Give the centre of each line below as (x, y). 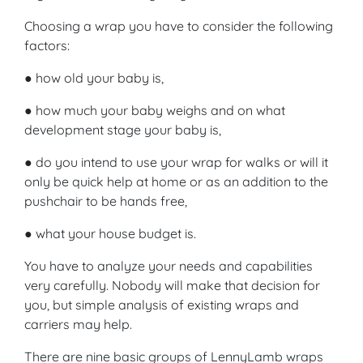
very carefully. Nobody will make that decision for (172, 285)
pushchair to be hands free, (106, 201)
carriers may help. (78, 324)
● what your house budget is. (110, 233)
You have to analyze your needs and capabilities (169, 265)
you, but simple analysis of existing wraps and (162, 304)
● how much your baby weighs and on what (155, 110)
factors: (47, 45)
